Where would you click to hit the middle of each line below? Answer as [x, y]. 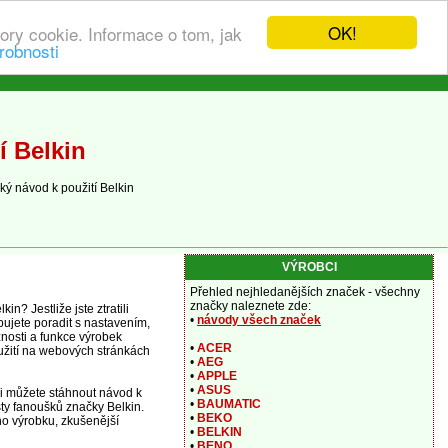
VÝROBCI [309, 267]
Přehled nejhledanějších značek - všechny [305, 292]
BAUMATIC [229, 404]
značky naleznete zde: [250, 306]
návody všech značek [259, 320]
